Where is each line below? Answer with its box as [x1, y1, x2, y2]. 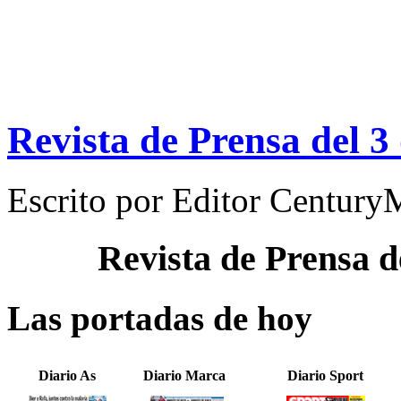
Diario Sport [287, 368, 363, 384]
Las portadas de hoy [7, 298, 312, 337]
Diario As [38, 368, 96, 384]
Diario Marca [142, 368, 226, 384]
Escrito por [7, 180, 172, 219]
